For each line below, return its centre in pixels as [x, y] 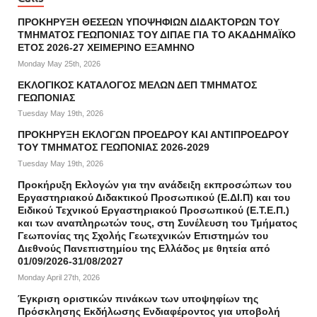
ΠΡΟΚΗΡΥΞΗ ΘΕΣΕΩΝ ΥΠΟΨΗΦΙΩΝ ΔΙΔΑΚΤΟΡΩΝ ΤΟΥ [149, 22]
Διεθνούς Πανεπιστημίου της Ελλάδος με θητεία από [144, 249]
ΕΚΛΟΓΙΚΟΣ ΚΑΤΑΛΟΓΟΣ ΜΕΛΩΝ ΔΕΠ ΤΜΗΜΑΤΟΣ [137, 85]
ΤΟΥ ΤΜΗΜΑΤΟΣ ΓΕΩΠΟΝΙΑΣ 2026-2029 [114, 148]
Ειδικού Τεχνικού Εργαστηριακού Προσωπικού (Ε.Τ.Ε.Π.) [154, 211]
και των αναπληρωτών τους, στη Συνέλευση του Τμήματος [157, 223]
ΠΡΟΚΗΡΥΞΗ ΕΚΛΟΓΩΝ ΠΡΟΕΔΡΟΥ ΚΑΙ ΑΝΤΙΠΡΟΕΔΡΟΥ [153, 135]
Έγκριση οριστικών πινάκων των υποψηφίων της [138, 298]
